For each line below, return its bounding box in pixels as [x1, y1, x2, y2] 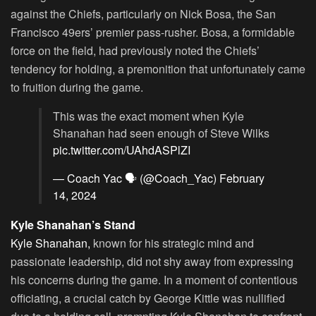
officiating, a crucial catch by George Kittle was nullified [11, 289, 285, 306]
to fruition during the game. [11, 78, 143, 95]
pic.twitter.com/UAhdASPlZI [53, 141, 190, 158]
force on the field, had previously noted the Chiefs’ [11, 42, 260, 59]
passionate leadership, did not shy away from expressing [11, 253, 293, 269]
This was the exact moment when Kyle [53, 107, 244, 124]
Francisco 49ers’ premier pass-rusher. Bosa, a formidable [11, 23, 295, 40]
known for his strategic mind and [90, 234, 254, 251]
